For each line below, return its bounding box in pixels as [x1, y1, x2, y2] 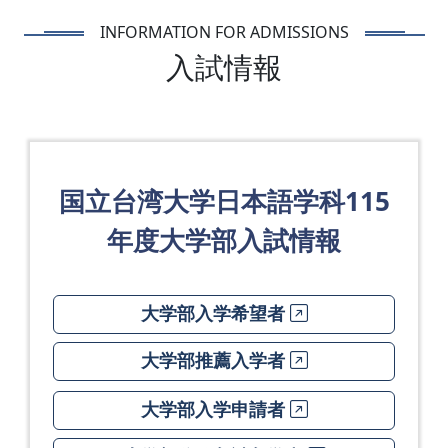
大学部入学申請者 [140, 400, 290, 420]
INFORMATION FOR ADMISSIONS [99, 21, 349, 43]
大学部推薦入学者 [140, 351, 290, 371]
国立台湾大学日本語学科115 [58, 183, 390, 219]
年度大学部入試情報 [107, 222, 341, 258]
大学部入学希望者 [140, 304, 290, 324]
